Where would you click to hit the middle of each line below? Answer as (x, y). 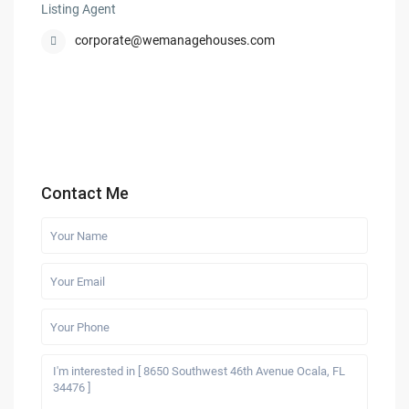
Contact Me (85, 194)
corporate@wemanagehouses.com (175, 41)
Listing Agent (79, 10)
